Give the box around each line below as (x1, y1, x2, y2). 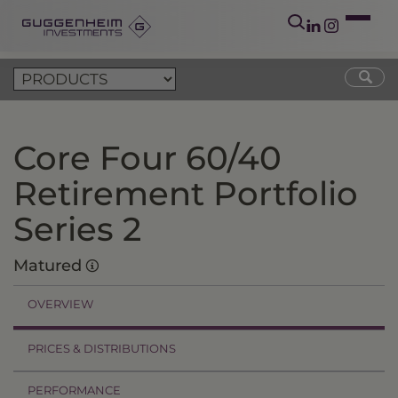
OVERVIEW (28, 297, 93, 311)
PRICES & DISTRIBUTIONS (28, 341, 176, 355)
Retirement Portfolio (13, 173, 358, 213)
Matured (13, 256, 86, 275)
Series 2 (13, 209, 141, 249)
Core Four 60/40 (13, 138, 282, 178)
